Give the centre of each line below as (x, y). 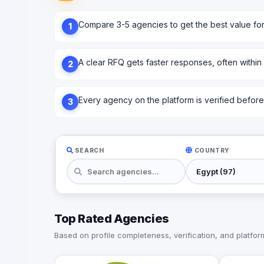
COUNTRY (211, 150)
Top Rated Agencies (112, 219)
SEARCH (89, 150)
